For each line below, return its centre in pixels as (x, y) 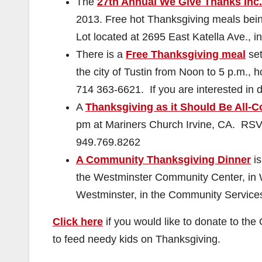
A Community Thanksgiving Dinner (163, 160)
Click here (78, 222)
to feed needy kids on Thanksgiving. (137, 239)
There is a (101, 54)
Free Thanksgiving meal (186, 54)
